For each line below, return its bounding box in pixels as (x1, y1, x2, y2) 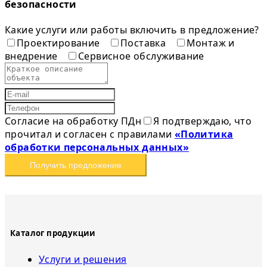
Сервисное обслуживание (78, 49, 204, 63)
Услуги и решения (39, 252, 127, 266)
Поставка (120, 36, 169, 50)
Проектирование (17, 36, 103, 50)
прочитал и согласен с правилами (5, 128, 175, 141)
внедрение (5, 49, 61, 63)
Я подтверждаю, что (153, 114, 252, 128)
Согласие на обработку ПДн (5, 114, 141, 128)
